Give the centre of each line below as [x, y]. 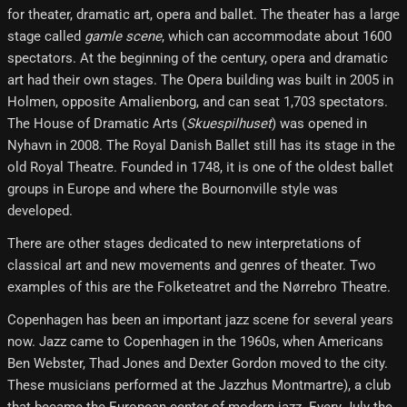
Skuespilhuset [229, 123]
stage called [46, 36]
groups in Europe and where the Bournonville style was [173, 189]
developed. [40, 210]
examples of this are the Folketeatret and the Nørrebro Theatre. [199, 287]
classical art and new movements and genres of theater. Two [192, 265]
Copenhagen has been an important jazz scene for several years [200, 319]
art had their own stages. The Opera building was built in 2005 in [200, 79]
